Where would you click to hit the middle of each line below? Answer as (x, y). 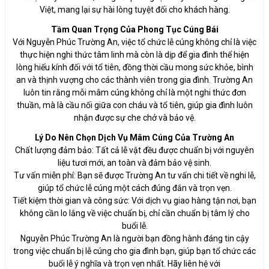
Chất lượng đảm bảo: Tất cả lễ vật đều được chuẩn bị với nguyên (134, 150)
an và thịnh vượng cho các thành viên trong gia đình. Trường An (134, 80)
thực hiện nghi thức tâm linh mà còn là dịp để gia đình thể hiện (134, 54)
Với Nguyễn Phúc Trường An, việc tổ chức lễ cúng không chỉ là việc (134, 42)
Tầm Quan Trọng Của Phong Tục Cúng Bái (134, 29)
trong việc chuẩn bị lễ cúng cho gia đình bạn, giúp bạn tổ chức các (134, 251)
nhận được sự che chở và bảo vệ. (134, 117)
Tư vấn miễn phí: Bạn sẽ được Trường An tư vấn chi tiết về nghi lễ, (134, 175)
